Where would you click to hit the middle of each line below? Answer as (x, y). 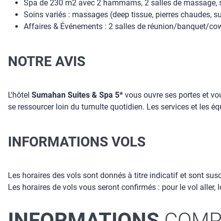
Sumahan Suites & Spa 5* (77, 95)
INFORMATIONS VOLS (77, 142)
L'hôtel (20, 95)
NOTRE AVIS (47, 61)
